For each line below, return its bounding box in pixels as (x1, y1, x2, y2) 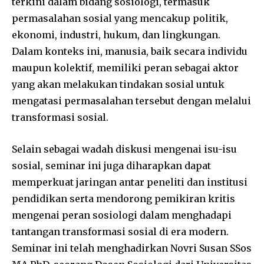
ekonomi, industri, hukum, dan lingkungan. (12, 28, 220, 41)
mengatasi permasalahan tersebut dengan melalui (12, 94, 251, 107)
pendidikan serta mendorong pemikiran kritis (12, 192, 235, 204)
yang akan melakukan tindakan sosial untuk (12, 78, 225, 90)
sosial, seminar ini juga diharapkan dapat (12, 159, 211, 171)
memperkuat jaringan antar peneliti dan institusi (12, 176, 247, 188)
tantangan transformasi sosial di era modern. (12, 225, 229, 237)
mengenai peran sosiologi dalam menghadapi (12, 209, 232, 221)
